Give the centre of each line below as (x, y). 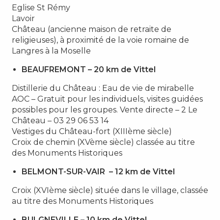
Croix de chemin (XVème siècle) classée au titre (103, 142)
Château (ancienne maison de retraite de (92, 29)
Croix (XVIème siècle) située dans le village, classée (110, 190)
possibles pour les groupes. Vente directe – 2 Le (105, 110)
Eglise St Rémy (41, 7)
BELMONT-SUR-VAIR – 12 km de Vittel (98, 171)
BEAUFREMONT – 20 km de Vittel (89, 69)
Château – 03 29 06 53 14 (60, 120)
